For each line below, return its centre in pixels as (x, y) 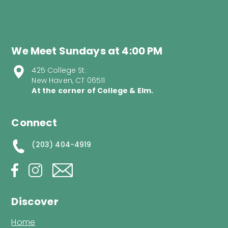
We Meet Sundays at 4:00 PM (87, 51)
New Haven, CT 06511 (68, 81)
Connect (34, 123)
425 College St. (59, 70)
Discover (35, 202)
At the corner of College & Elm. (93, 91)
